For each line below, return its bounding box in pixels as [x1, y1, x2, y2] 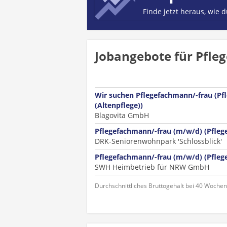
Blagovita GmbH [95, 110, 149, 120]
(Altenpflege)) [95, 100, 143, 110]
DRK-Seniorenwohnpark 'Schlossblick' [95, 136, 222, 146]
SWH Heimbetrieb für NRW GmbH [95, 162, 209, 172]
